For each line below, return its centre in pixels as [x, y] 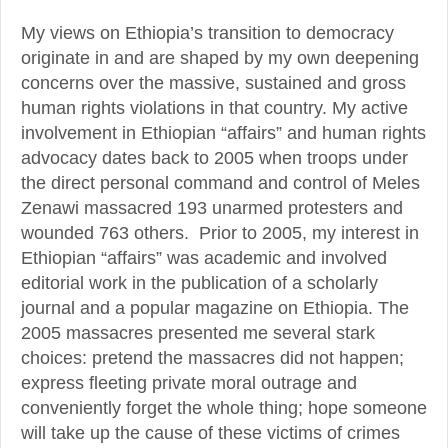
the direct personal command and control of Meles [220, 183]
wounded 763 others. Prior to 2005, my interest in [220, 233]
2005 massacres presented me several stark [198, 333]
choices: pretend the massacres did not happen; [212, 358]
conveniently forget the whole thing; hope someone [224, 408]
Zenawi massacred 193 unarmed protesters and [212, 208]
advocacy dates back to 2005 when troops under [214, 158]
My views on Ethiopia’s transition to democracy [207, 33]
